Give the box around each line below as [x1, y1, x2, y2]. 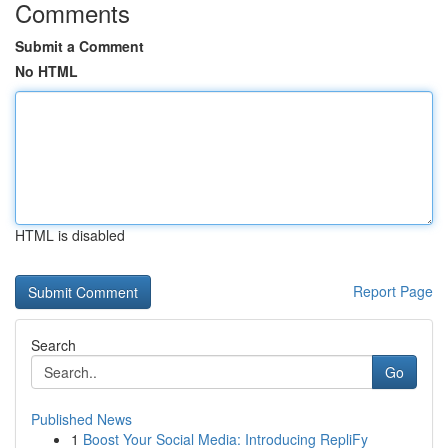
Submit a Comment [15, 36, 144, 56]
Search [31, 335, 76, 355]
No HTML [15, 61, 78, 81]
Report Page [353, 281, 433, 301]
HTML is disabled [15, 225, 125, 245]
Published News [31, 409, 132, 429]
